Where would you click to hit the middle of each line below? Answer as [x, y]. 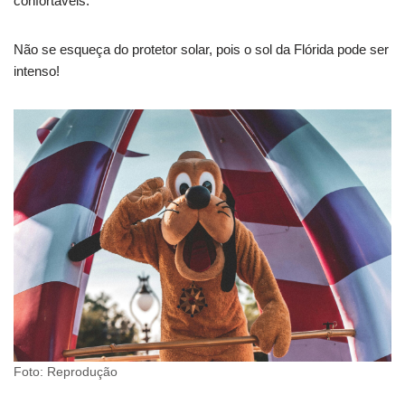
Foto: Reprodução [66, 372]
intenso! [37, 71]
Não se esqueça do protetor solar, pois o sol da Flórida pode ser [201, 50]
